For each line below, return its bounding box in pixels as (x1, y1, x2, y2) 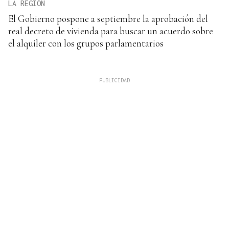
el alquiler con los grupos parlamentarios (8, 37, 164, 50)
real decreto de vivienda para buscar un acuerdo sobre (8, 25, 213, 37)
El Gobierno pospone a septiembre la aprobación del (8, 13, 208, 25)
